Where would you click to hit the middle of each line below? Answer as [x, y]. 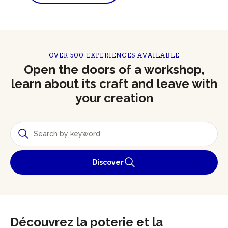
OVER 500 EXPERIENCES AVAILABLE [114, 55]
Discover [108, 162]
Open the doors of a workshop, [114, 69]
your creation [114, 98]
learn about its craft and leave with [114, 84]
